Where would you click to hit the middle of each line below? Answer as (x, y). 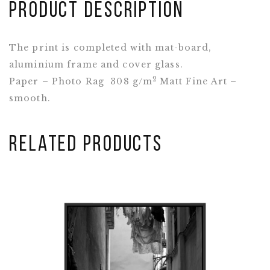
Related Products (86, 145)
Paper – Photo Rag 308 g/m (81, 81)
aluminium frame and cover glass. (96, 64)
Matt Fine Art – (199, 81)
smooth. (30, 98)
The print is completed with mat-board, (111, 48)
